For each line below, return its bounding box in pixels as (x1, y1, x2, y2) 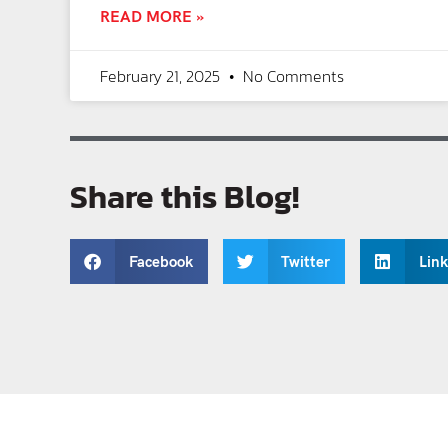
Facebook (128, 252, 193, 271)
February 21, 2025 (100, 64, 224, 89)
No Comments (239, 64, 344, 89)
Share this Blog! (70, 173, 299, 222)
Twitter (281, 252, 330, 271)
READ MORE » (100, 8, 204, 28)
